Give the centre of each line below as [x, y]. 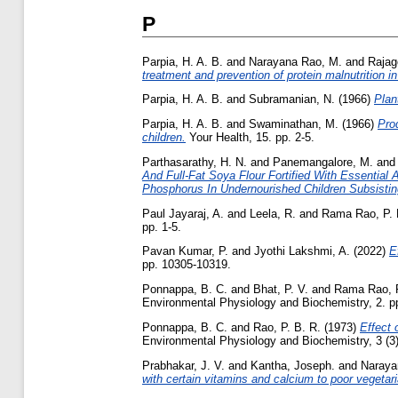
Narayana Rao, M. [295, 61]
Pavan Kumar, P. [185, 251]
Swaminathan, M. [294, 124]
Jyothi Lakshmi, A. [302, 251]
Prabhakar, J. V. [183, 365]
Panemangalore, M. [323, 162]
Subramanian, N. [292, 99]
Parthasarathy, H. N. [195, 162]
